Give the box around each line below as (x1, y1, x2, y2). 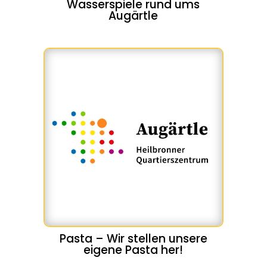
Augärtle (108, 7, 159, 24)
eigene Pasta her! (83, 242, 184, 259)
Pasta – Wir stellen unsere (59, 231, 207, 247)
